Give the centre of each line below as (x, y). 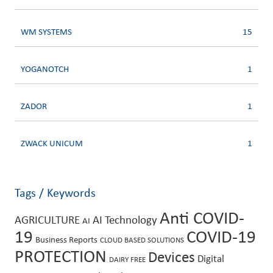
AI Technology (125, 221)
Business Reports (66, 240)
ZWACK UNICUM (52, 144)
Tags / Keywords (55, 194)
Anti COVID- (202, 219)
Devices (172, 258)
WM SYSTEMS (46, 33)
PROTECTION (61, 258)
